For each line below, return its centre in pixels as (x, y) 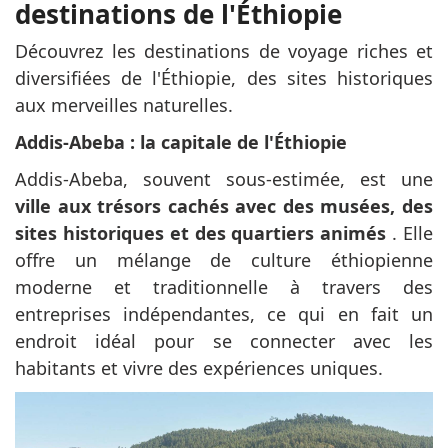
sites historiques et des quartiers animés (201, 233)
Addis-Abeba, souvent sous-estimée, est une (224, 179)
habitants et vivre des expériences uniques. (199, 368)
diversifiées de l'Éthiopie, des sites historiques (224, 78)
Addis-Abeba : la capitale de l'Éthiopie (181, 142)
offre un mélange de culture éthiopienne (224, 260)
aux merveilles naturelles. (124, 105)
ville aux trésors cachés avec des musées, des (224, 206)
